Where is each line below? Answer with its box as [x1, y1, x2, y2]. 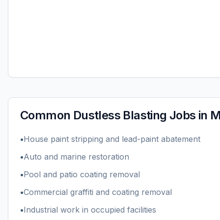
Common [20, 108, 73, 122]
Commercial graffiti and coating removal [24, 187, 172, 197]
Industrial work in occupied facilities [24, 205, 156, 215]
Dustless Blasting [73, 108, 167, 122]
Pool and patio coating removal [24, 169, 140, 179]
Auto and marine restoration [24, 152, 129, 162]
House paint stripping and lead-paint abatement [24, 134, 200, 144]
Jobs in [166, 108, 211, 122]
